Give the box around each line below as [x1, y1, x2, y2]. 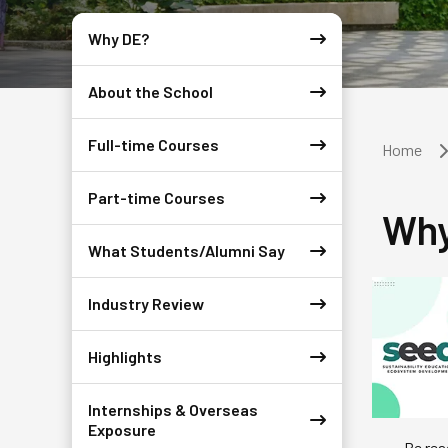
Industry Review [88, 293, 204, 313]
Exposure [88, 419, 156, 439]
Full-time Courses [88, 134, 219, 154]
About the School [88, 81, 213, 101]
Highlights [88, 346, 162, 366]
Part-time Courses [88, 187, 225, 207]
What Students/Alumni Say [88, 240, 285, 260]
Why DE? [88, 28, 149, 48]
